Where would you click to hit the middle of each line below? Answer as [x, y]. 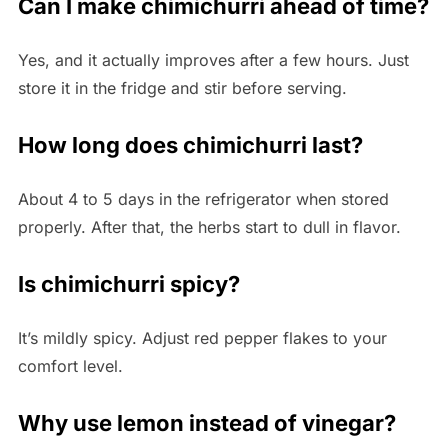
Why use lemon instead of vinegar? [206, 423]
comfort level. [70, 366]
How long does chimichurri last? [190, 145]
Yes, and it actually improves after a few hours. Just [213, 60]
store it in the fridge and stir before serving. [182, 88]
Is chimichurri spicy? [128, 284]
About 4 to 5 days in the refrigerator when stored [203, 199]
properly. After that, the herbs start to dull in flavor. [209, 227]
